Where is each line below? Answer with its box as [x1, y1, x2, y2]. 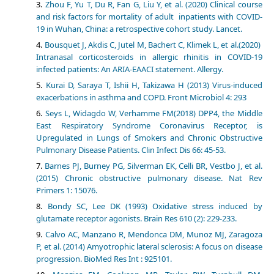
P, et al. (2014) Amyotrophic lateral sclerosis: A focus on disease [36, 241, 262, 253]
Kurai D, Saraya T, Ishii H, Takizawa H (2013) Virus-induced [45, 80, 262, 91]
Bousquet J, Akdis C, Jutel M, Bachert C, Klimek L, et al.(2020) [44, 39, 262, 51]
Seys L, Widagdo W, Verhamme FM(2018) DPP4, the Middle [45, 108, 262, 119]
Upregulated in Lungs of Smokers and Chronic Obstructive [36, 132, 262, 144]
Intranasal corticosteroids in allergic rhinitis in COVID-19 [36, 51, 262, 63]
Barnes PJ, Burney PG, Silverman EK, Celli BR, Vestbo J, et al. [45, 160, 262, 172]
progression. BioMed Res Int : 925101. [36, 253, 172, 265]
